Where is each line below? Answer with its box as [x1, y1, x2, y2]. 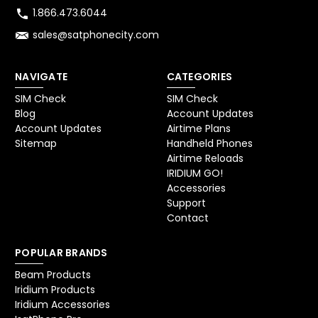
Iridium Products [15, 283, 95, 297]
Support [166, 196, 206, 211]
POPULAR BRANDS [15, 246, 108, 261]
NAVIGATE [15, 70, 67, 84]
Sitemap [15, 136, 57, 151]
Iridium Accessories [15, 297, 110, 312]
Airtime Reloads [166, 151, 243, 166]
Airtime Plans [166, 121, 231, 136]
